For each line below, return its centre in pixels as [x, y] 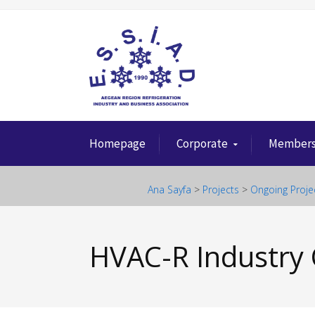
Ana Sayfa [169, 189]
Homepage [117, 143]
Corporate [202, 143]
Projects [221, 189]
